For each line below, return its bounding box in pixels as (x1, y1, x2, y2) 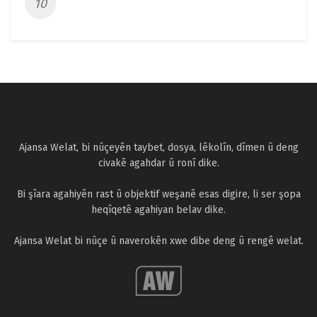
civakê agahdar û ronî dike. (98, 157, 219, 170)
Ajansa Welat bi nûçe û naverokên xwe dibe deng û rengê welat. (13, 235, 304, 248)
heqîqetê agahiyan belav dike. (91, 204, 226, 217)
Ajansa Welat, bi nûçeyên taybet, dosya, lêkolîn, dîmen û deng (18, 142, 299, 154)
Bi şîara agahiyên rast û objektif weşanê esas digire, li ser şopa (16, 188, 301, 201)
